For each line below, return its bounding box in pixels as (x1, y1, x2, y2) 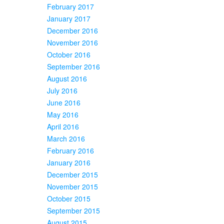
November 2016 (47, 37, 98, 47)
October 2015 (47, 193, 90, 203)
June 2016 (47, 97, 80, 107)
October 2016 (47, 49, 90, 59)
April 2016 (47, 121, 79, 131)
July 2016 (47, 85, 77, 95)
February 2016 (47, 145, 94, 155)
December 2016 (47, 25, 98, 35)
